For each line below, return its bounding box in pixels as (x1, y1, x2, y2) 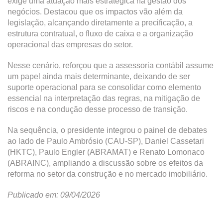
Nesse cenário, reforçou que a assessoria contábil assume (7, 61, 214, 70)
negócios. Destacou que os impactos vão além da (7, 7, 183, 16)
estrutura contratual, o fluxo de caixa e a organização (7, 29, 193, 38)
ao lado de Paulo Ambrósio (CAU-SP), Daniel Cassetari (7, 137, 204, 145)
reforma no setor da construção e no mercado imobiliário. (7, 170, 208, 178)
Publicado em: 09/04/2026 (7, 191, 100, 199)
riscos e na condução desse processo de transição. (7, 105, 188, 113)
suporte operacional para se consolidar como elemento (7, 83, 201, 92)
